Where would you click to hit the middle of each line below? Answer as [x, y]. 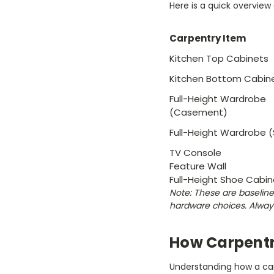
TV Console [195, 153]
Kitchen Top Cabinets [219, 59]
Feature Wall [198, 166]
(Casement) [198, 113]
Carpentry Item [208, 39]
